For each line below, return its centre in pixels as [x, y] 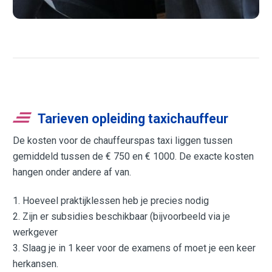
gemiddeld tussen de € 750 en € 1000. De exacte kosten [134, 156]
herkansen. [36, 264]
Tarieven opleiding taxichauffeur [133, 118]
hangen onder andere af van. [72, 172]
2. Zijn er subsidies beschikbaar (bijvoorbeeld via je [122, 217]
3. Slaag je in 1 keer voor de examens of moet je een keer [134, 248]
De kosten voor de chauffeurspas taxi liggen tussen [123, 140]
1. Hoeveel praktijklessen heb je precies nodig [111, 201]
